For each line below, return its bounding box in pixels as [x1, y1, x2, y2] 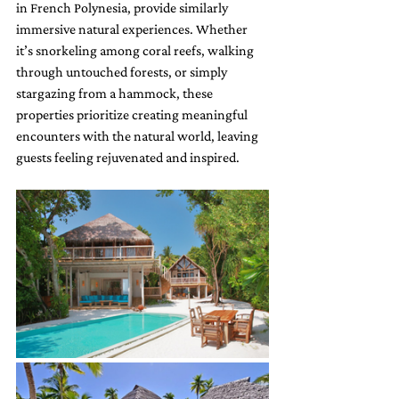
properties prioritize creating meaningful [16, 106, 250, 122]
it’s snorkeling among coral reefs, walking [16, 42, 256, 58]
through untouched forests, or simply [16, 63, 230, 79]
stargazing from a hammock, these [16, 85, 216, 101]
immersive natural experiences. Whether [16, 20, 250, 37]
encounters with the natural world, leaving [16, 127, 261, 143]
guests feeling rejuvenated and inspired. [16, 149, 240, 165]
